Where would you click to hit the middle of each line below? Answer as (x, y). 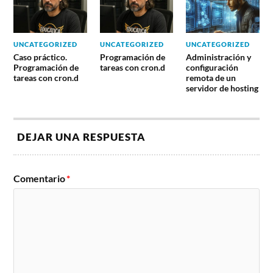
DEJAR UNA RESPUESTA (82, 137)
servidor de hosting (222, 88)
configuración (212, 68)
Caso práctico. (41, 57)
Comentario (40, 179)
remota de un (211, 78)
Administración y (218, 57)
